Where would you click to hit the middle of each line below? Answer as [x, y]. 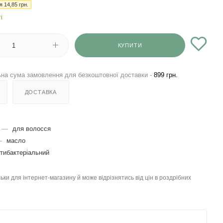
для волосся [32, 128]
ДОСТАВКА [41, 92]
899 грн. [166, 75]
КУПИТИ [130, 45]
